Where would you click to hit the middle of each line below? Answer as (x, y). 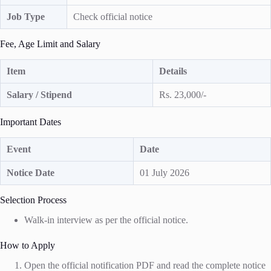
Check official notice (113, 17)
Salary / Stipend (39, 95)
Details (173, 71)
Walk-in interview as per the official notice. (106, 220)
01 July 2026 (165, 173)
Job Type (26, 17)
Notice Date (31, 173)
